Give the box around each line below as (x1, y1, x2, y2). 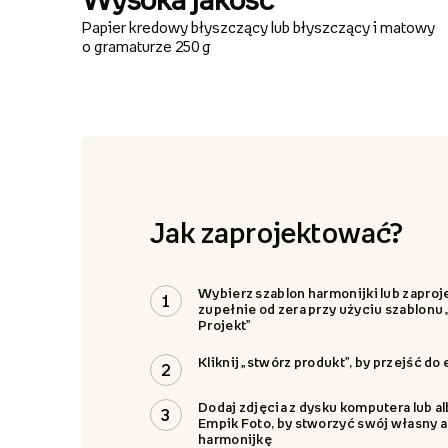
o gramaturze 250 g (82, 37, 211, 54)
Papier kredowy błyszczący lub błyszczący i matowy (82, 18, 435, 35)
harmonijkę (198, 431, 272, 446)
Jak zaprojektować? (150, 217, 404, 248)
